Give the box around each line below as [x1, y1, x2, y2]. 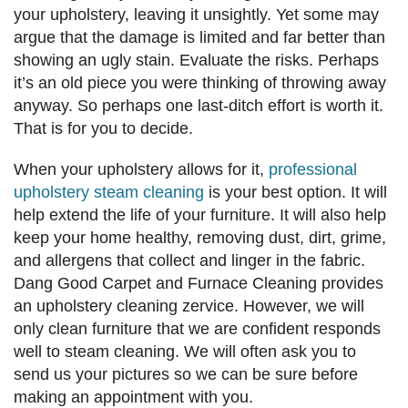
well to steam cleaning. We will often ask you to [14, 342, 356, 362]
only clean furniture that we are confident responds [14, 320, 381, 339]
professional [269, 160, 357, 179]
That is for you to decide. [14, 119, 193, 138]
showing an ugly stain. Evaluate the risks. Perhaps [14, 51, 379, 70]
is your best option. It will [204, 183, 387, 202]
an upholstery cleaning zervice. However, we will [14, 297, 364, 316]
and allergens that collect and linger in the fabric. [14, 251, 365, 270]
